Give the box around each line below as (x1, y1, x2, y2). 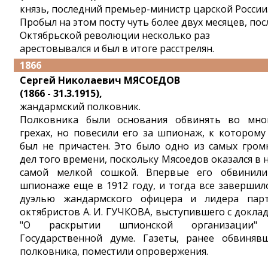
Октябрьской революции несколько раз (20, 29, 210, 42)
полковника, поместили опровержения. (20, 245, 208, 258)
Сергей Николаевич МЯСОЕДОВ (20, 74, 180, 87)
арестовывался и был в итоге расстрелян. (20, 42, 214, 55)
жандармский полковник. (20, 100, 141, 113)
